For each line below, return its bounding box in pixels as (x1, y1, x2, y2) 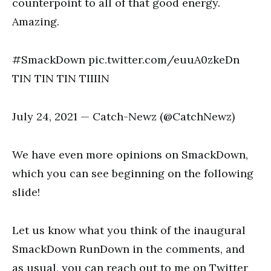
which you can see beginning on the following (12, 166, 253, 180)
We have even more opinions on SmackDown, (12, 148, 248, 162)
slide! (12, 185, 40, 199)
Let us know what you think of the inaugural (12, 223, 246, 237)
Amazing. (12, 15, 59, 28)
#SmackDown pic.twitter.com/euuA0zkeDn (12, 53, 240, 67)
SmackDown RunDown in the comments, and (12, 242, 245, 256)
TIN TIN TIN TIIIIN (12, 71, 109, 85)
